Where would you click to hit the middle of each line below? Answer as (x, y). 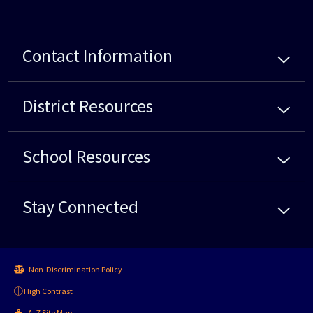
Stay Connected (80, 207)
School (48, 157)
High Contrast (48, 291)
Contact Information (97, 56)
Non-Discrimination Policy (75, 270)
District (49, 107)
